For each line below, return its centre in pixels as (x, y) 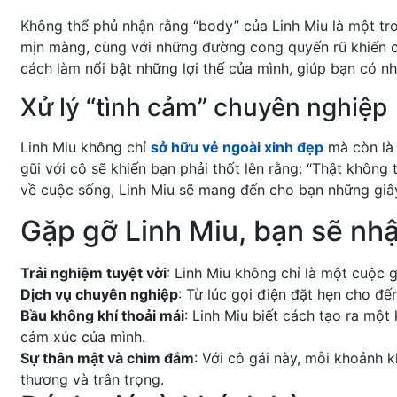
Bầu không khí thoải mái (102, 316)
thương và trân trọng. (92, 380)
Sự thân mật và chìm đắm (107, 358)
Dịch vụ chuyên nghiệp (99, 295)
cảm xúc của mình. (83, 337)
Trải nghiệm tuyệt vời (93, 273)
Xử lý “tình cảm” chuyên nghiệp (204, 108)
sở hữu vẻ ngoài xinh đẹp (237, 148)
